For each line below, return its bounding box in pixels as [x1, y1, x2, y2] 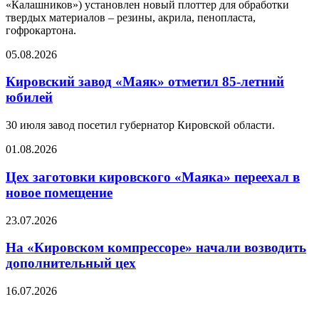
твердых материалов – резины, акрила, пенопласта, [6, 11, 256, 23]
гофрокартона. [6, 23, 76, 36]
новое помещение [6, 184, 113, 200]
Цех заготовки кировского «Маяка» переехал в [6, 169, 300, 184]
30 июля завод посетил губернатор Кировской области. [6, 119, 275, 132]
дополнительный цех [6, 256, 136, 271]
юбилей [6, 90, 53, 105]
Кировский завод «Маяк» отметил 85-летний [6, 74, 284, 90]
